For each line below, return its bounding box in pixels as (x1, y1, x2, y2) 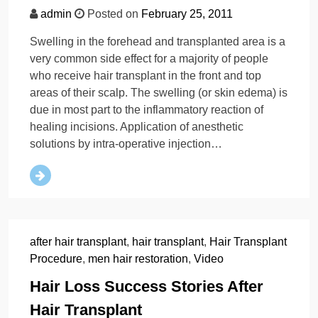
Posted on (84, 8, 141, 21)
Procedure (30, 253, 82, 265)
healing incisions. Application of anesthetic (30, 121, 243, 133)
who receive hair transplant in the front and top (30, 70, 261, 82)
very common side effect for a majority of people (30, 53, 268, 65)
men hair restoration (88, 253, 188, 265)
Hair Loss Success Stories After (30, 278, 263, 296)
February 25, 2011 (141, 8, 233, 21)
